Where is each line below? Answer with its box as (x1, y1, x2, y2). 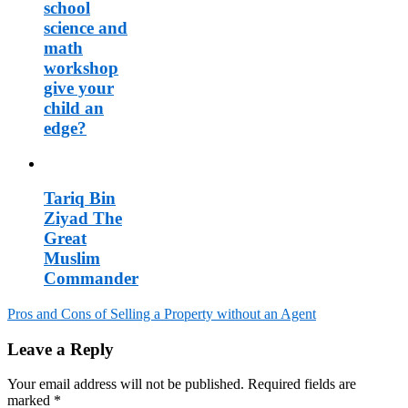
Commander (44, 269, 138, 289)
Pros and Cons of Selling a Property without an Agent (7, 305, 316, 321)
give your (44, 77, 114, 97)
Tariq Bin (44, 189, 116, 209)
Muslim (44, 249, 100, 269)
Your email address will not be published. (7, 376, 244, 393)
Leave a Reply (7, 339, 114, 359)
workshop (44, 57, 118, 77)
